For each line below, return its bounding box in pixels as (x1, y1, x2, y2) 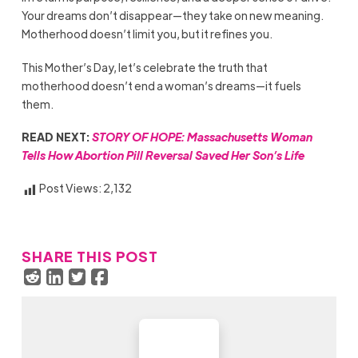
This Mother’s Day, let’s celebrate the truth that (21, 59, 268, 74)
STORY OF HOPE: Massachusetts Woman (91, 129, 312, 144)
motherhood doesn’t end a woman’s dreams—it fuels (21, 78, 301, 93)
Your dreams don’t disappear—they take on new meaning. (21, 8, 324, 23)
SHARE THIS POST (21, 246, 158, 265)
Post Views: (38, 181, 101, 196)
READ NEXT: (21, 129, 92, 144)
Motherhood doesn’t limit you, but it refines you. (21, 26, 274, 42)
